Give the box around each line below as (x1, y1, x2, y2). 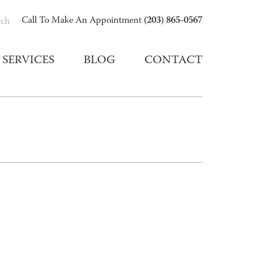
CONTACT (144, 52, 202, 70)
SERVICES (2, 52, 54, 70)
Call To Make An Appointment (22, 14, 144, 28)
